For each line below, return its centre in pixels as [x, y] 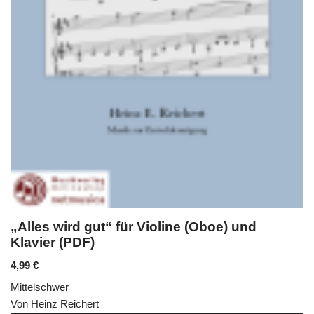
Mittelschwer [40, 287]
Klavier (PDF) [53, 243]
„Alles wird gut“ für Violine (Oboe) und [134, 227]
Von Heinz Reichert [55, 304]
